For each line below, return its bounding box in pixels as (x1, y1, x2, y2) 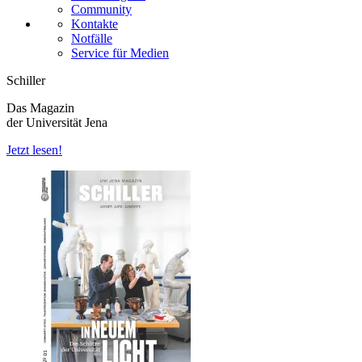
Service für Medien (71, 46, 169, 61)
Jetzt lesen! (6, 143, 62, 158)
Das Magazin (6, 101, 74, 116)
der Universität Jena (6, 116, 107, 130)
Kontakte (71, 17, 118, 32)
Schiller (6, 74, 45, 88)
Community (71, 2, 132, 17)
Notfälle (71, 32, 112, 46)
